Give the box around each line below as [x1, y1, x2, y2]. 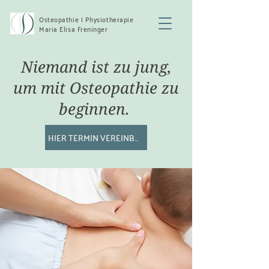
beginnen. [58, 98, 134, 119]
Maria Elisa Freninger [39, 22, 108, 35]
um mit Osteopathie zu [13, 77, 179, 98]
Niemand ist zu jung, [20, 56, 172, 77]
